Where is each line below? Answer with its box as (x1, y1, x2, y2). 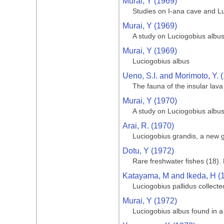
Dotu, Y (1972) (122, 146, 174, 155)
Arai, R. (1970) (122, 121, 174, 130)
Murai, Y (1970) (122, 96, 177, 105)
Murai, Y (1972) (122, 196, 177, 205)
